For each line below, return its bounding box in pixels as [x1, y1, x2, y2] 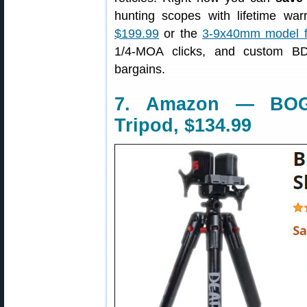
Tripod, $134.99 [114, 115, 251, 136]
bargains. [114, 62, 165, 76]
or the [159, 27, 203, 40]
